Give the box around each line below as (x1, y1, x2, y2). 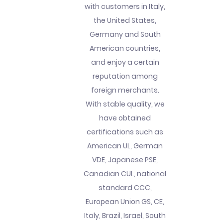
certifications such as (87, 126, 164, 137)
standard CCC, (98, 182, 152, 193)
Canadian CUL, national (84, 168, 167, 179)
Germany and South (89, 29, 161, 39)
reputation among (92, 71, 158, 81)
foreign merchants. (91, 85, 159, 95)
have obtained (99, 112, 151, 123)
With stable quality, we (85, 99, 165, 109)
